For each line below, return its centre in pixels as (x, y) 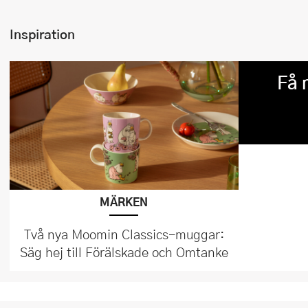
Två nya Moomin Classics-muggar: (124, 234)
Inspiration (42, 34)
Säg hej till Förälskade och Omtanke (124, 252)
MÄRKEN (124, 201)
